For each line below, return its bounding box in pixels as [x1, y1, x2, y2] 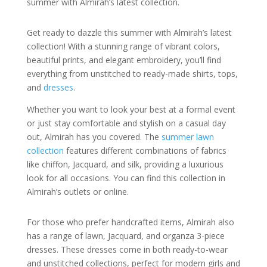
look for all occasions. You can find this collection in [26, 172, 225, 184]
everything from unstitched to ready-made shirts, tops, [26, 67, 238, 79]
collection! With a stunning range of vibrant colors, [26, 40, 220, 52]
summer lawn [161, 131, 214, 142]
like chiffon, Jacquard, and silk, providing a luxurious [26, 158, 223, 170]
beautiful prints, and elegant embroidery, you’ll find [26, 54, 221, 66]
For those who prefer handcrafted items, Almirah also [26, 216, 234, 228]
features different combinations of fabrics [63, 144, 226, 156]
